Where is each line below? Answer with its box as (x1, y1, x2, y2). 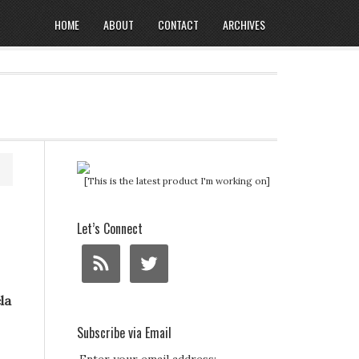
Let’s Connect (77, 219, 143, 238)
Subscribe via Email (77, 323, 171, 342)
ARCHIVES (223, 16, 265, 33)
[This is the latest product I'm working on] (84, 175, 270, 187)
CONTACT (158, 16, 199, 33)
